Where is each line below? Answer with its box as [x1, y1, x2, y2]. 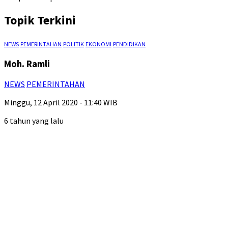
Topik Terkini [4, 12, 76, 28]
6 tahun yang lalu [4, 116, 64, 126]
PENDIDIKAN [113, 40, 146, 48]
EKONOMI [85, 40, 111, 48]
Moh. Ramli [4, 58, 50, 70]
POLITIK [63, 40, 84, 48]
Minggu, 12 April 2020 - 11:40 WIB [4, 97, 118, 108]
